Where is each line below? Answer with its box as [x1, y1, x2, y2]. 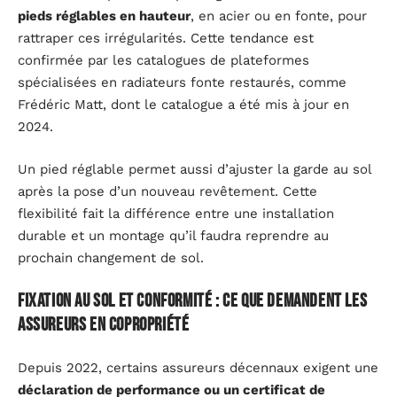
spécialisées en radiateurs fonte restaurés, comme [18, 74, 346, 91]
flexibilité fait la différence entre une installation [18, 205, 334, 222]
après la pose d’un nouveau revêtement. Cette [18, 183, 317, 199]
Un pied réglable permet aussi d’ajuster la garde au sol [18, 160, 371, 177]
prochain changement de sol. [18, 249, 204, 266]
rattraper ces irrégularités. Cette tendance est [18, 30, 314, 47]
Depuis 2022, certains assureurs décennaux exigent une [18, 359, 378, 376]
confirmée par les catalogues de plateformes [18, 52, 309, 69]
